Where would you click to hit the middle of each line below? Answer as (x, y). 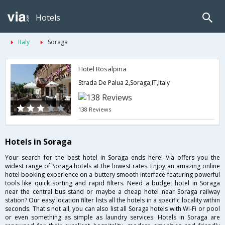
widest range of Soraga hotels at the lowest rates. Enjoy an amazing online (113, 166)
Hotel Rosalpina (103, 69)
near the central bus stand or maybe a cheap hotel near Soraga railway (113, 192)
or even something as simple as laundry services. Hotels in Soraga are (113, 217)
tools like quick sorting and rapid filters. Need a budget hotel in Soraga (113, 183)
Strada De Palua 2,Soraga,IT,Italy (124, 83)
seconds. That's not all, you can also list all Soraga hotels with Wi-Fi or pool (113, 209)
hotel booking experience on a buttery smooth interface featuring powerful (113, 175)
